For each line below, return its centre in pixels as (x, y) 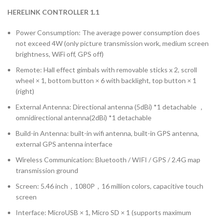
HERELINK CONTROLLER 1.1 (53, 12)
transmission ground (47, 171)
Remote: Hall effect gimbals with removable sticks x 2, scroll (106, 70)
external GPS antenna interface (64, 144)
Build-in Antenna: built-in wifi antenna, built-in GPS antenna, (107, 133)
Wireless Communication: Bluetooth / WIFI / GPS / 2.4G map (108, 160)
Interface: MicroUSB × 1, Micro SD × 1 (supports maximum (103, 213)
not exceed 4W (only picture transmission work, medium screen (112, 44)
